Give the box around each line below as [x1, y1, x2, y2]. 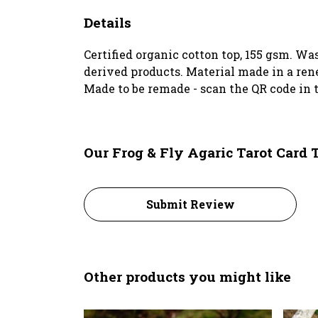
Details [84, 13, 131, 31]
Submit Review [146, 196, 235, 212]
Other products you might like [84, 267, 291, 285]
